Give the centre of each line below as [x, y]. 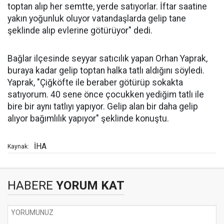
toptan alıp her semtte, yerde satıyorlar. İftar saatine [107, 6]
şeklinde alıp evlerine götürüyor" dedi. [80, 30]
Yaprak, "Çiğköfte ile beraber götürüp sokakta [95, 82]
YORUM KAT [89, 185]
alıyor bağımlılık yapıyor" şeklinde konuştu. [88, 118]
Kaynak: [18, 146]
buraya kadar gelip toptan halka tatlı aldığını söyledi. [106, 70]
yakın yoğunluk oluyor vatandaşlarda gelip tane [97, 18]
